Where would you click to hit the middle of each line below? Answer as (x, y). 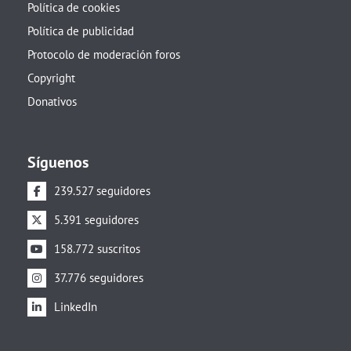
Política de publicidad (81, 31)
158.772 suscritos (97, 249)
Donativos (52, 102)
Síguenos (58, 163)
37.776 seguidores (99, 278)
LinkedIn (76, 307)
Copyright (51, 78)
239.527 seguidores (102, 191)
